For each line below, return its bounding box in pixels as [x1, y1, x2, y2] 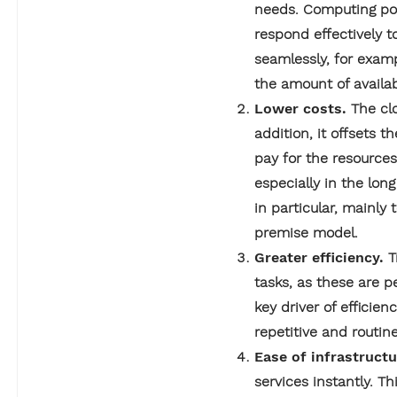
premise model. [254, 223, 359, 241]
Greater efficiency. [254, 248, 385, 266]
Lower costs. [254, 99, 352, 117]
